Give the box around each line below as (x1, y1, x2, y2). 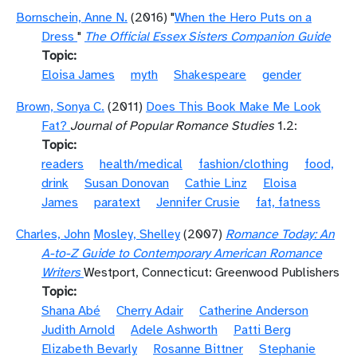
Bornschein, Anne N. (16, 10, 127, 25)
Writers (41, 265, 80, 280)
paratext (94, 194, 140, 210)
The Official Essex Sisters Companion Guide (84, 29, 331, 45)
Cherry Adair (116, 303, 183, 319)
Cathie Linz (185, 175, 247, 191)
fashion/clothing (198, 156, 288, 172)
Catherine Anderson (199, 303, 308, 319)
